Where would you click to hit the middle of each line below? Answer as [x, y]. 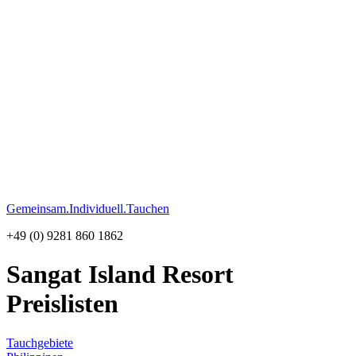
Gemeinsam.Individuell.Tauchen [88, 208]
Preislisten [62, 304]
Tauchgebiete [40, 342]
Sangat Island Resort [120, 275]
